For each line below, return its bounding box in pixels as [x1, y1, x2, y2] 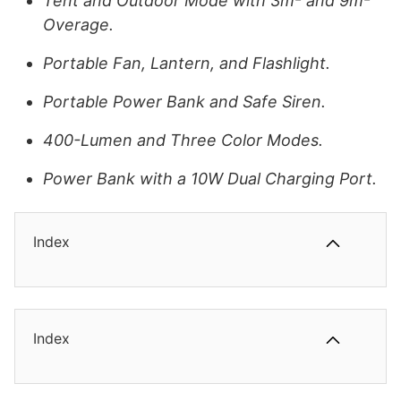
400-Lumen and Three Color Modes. [43, 131, 323, 150]
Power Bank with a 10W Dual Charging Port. [43, 169, 381, 189]
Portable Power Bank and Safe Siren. [43, 92, 326, 112]
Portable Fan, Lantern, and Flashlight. [43, 54, 330, 73]
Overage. [43, 15, 114, 35]
